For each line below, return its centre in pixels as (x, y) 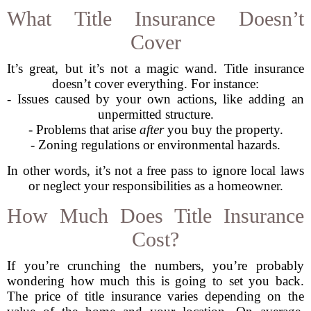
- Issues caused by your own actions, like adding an (155, 99)
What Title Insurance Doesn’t (155, 18)
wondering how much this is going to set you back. (155, 281)
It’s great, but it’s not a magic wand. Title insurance (155, 68)
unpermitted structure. (155, 114)
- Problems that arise (84, 129)
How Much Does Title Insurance (155, 216)
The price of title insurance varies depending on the (155, 296)
